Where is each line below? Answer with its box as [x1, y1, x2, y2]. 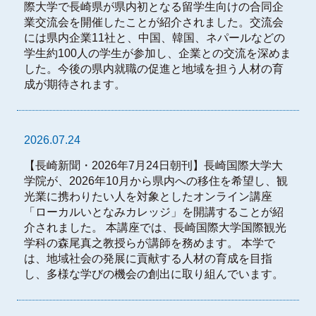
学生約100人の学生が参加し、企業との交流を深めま [23, 47, 291, 60]
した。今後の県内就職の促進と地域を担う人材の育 [23, 63, 284, 75]
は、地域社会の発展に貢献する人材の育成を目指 [23, 253, 272, 265]
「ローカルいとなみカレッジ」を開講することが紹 [23, 206, 284, 219]
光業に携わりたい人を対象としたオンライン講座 [23, 190, 272, 203]
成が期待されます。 [23, 78, 126, 91]
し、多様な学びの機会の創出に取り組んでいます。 [23, 268, 284, 281]
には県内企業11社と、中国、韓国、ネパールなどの [23, 32, 285, 44]
